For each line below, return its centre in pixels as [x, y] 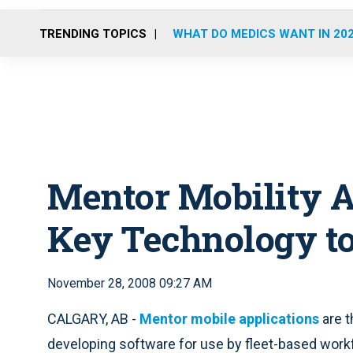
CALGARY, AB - [93, 319]
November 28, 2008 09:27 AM [130, 283]
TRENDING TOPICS [93, 33]
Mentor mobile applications [229, 319]
